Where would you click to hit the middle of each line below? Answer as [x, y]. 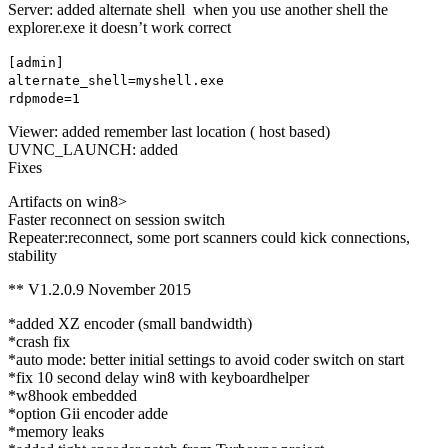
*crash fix [39, 342]
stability [32, 256]
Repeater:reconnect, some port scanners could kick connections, [209, 238]
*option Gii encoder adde [88, 414]
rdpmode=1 [44, 99]
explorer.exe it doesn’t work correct [119, 28]
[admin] [36, 63]
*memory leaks [56, 432]
